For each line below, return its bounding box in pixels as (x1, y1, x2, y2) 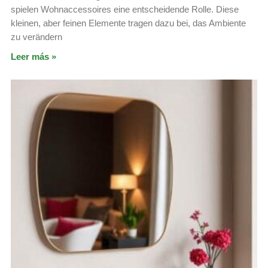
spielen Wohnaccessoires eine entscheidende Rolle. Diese (11, 4, 239, 14)
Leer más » (11, 51, 56, 62)
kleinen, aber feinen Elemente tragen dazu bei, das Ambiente (11, 17, 246, 28)
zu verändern (11, 31, 62, 42)
